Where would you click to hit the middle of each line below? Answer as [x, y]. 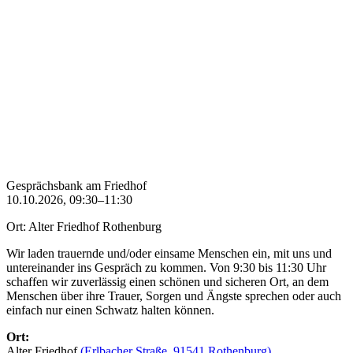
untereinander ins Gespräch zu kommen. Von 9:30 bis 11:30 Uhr [166, 268]
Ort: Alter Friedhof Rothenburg [84, 227]
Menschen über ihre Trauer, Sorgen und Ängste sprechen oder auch [174, 296]
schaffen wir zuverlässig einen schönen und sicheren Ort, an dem [167, 282]
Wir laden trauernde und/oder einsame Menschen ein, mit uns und [169, 254]
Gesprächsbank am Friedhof [76, 186]
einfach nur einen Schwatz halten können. [110, 310]
